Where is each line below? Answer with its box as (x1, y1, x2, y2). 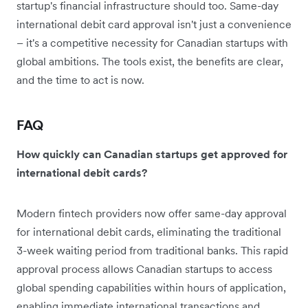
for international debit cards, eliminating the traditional (16, 224, 281, 239)
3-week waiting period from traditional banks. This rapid (16, 243, 288, 257)
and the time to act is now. (16, 72, 144, 87)
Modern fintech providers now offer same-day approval (16, 206, 287, 220)
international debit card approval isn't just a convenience (16, 16, 291, 31)
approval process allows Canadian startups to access (16, 261, 272, 276)
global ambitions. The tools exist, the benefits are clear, (16, 54, 283, 68)
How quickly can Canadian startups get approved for (16, 146, 287, 161)
